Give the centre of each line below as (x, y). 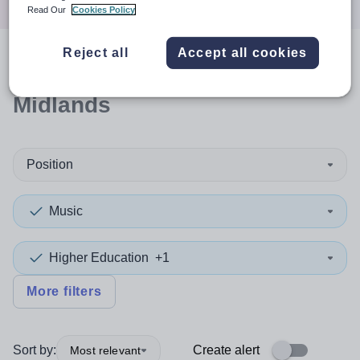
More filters (64, 291)
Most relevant (106, 350)
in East (228, 71)
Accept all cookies (242, 53)
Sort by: (35, 350)
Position (50, 164)
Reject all (96, 53)
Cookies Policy (104, 10)
